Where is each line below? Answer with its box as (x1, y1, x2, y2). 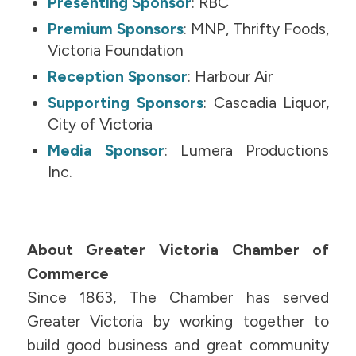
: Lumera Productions (164, 141, 330, 161)
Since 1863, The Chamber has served (26, 288, 330, 308)
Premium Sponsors (48, 20, 184, 39)
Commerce (26, 265, 109, 284)
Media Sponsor (48, 141, 165, 161)
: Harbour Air (188, 68, 273, 87)
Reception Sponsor (48, 68, 188, 87)
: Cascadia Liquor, (203, 94, 330, 113)
